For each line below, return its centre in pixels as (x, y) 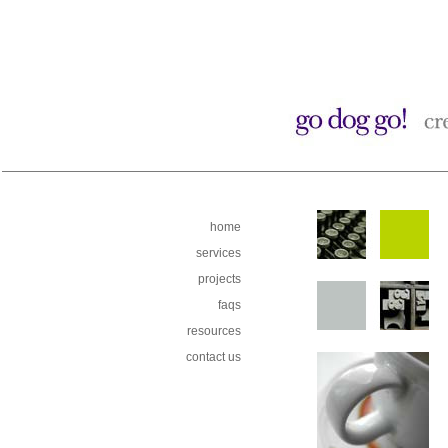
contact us (213, 357)
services (218, 253)
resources (214, 331)
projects (219, 279)
